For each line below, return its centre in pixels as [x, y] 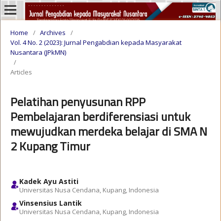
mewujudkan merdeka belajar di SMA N [109, 131]
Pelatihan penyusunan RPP [78, 102]
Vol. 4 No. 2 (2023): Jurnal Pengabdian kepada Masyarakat [96, 42]
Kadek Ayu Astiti [49, 181]
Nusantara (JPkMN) [38, 52]
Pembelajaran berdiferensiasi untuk [100, 116]
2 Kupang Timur [50, 146]
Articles [21, 72]
